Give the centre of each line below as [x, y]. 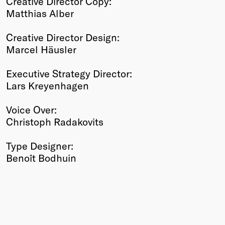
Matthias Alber [40, 13]
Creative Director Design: [63, 37]
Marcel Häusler [41, 49]
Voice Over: [31, 109]
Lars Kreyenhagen [47, 85]
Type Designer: [40, 145]
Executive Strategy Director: [69, 73]
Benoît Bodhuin [41, 157]
